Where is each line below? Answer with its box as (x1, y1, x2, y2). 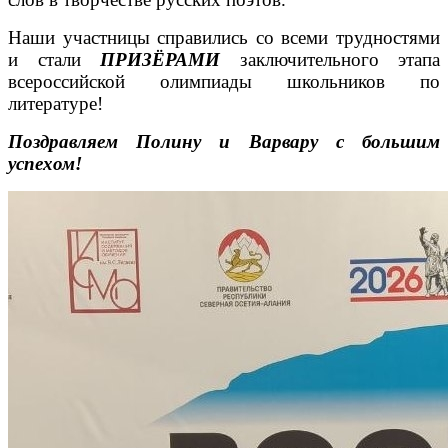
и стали (8, 48, 100, 70)
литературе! (8, 92, 103, 114)
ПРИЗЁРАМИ (100, 48, 220, 70)
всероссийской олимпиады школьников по (8, 70, 440, 92)
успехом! (8, 152, 82, 174)
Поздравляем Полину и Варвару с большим (8, 130, 440, 152)
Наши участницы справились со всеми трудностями (8, 26, 440, 48)
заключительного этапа (220, 48, 440, 70)
